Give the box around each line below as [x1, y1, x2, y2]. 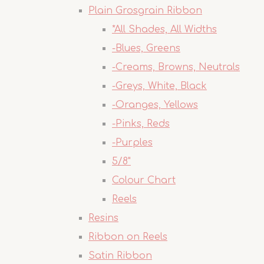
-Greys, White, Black [112, 81, 207, 91]
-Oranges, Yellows [112, 100, 198, 110]
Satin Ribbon [88, 250, 152, 261]
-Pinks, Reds [112, 118, 170, 129]
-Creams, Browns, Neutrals [112, 62, 240, 72]
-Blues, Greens [112, 43, 180, 54]
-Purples [112, 137, 153, 148]
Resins [88, 213, 118, 223]
